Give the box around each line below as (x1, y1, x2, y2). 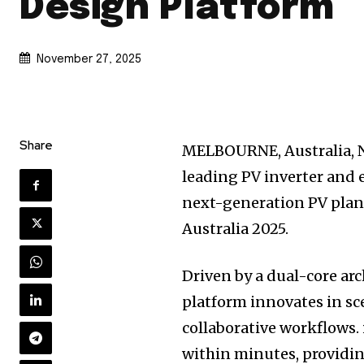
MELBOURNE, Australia (182, 141, 352, 161)
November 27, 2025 (37, 54, 141, 66)
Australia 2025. (182, 219, 289, 239)
